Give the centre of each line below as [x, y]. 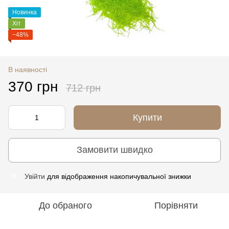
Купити [147, 117]
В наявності [28, 69]
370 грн [33, 86]
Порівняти [176, 205]
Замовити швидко [114, 150]
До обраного [65, 205]
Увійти [35, 176]
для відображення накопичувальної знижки [118, 176]
